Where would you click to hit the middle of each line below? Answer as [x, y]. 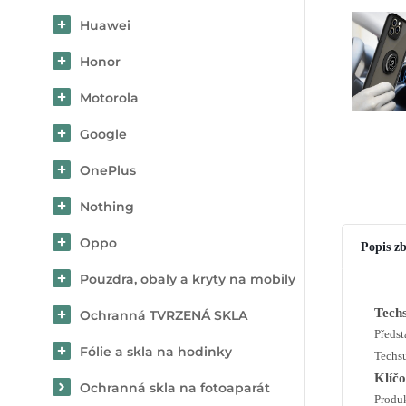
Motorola [109, 98]
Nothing [107, 207]
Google [103, 134]
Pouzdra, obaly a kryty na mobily [188, 279]
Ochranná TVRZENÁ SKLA [164, 315]
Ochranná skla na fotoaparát [175, 388]
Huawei [105, 25]
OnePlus [108, 170]
